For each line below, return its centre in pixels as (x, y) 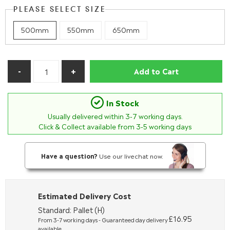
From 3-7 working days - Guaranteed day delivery (103, 219)
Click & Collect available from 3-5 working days (115, 126)
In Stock (123, 102)
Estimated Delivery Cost (84, 195)
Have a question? (69, 155)
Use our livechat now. (130, 155)
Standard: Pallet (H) (71, 209)
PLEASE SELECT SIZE (60, 10)
